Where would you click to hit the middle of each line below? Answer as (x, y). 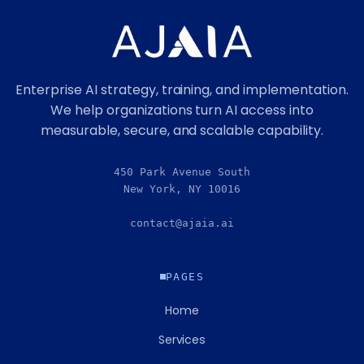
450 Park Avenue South (182, 171)
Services (182, 339)
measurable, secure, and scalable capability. (182, 130)
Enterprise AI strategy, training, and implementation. (182, 89)
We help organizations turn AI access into (182, 110)
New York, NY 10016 (182, 188)
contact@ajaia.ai (182, 223)
